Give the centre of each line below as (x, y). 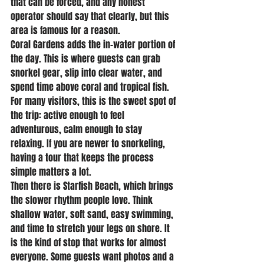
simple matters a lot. (51, 172)
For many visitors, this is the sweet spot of (94, 101)
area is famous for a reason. (65, 30)
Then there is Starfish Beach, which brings (93, 186)
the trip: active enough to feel (69, 115)
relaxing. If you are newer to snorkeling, (89, 143)
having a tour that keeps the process (83, 158)
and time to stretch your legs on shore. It (91, 228)
